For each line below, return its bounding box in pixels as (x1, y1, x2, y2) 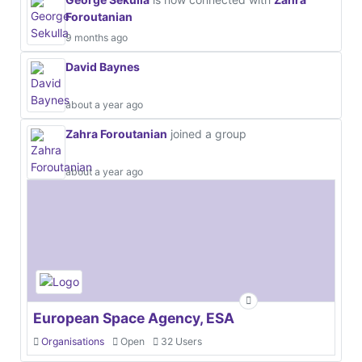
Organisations (41, 335, 104, 347)
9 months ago (65, 31, 128, 44)
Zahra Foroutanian (65, 126, 167, 141)
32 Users (158, 335, 202, 347)
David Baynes (65, 59, 140, 74)
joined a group (167, 126, 246, 141)
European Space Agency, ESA (33, 309, 234, 326)
